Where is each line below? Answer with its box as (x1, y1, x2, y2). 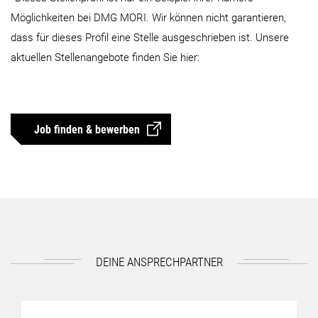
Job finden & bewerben (34, 122, 140, 136)
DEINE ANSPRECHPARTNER (95, 255, 223, 270)
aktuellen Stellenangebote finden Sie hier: (11, 51, 199, 65)
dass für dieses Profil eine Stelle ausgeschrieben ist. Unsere (11, 31, 289, 45)
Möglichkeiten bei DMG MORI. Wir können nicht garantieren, (11, 11, 286, 25)
